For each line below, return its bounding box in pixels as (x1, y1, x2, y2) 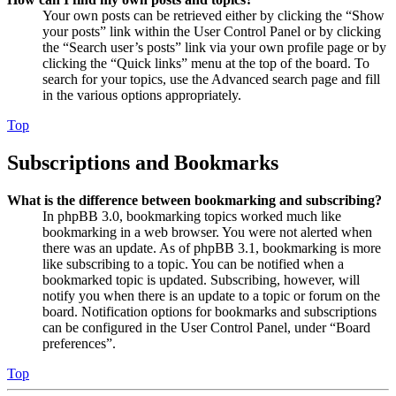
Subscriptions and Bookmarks (7, 151, 278, 175)
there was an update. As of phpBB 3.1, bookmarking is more (42, 240, 381, 255)
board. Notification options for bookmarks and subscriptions (42, 304, 377, 319)
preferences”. (42, 336, 116, 351)
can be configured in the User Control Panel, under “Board (42, 320, 370, 335)
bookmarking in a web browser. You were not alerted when (42, 225, 372, 240)
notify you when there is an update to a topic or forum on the (42, 288, 380, 303)
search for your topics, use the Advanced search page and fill (42, 72, 380, 88)
